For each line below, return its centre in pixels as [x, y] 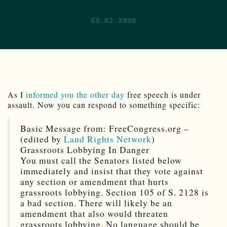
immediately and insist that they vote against [112, 171]
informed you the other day [75, 94]
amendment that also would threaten [94, 213]
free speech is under [163, 94]
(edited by [42, 139]
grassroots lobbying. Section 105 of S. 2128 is [115, 192]
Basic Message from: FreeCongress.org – [105, 128]
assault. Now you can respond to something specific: [104, 104]
